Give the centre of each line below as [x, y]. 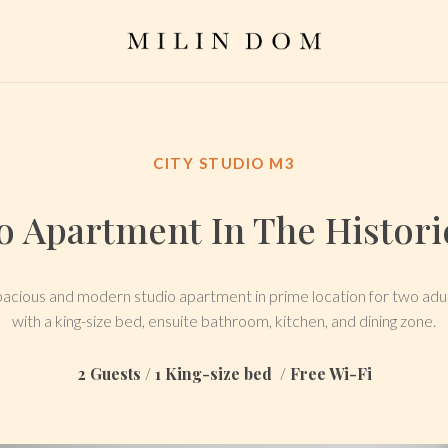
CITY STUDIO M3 [224, 163]
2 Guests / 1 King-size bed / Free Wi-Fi [224, 373]
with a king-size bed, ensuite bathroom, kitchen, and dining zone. [224, 320]
